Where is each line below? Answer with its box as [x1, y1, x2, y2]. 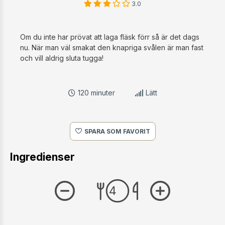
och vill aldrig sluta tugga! [20, 54, 103, 63]
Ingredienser [10, 151, 75, 164]
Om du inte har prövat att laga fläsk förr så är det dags [20, 33, 199, 42]
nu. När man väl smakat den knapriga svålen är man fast [20, 43, 203, 52]
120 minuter [77, 88, 115, 97]
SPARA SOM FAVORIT [84, 128, 150, 136]
